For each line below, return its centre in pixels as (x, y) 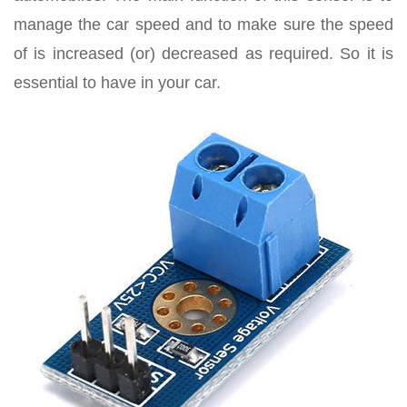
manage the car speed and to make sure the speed (203, 24)
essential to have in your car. (117, 82)
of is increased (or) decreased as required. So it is (203, 53)
